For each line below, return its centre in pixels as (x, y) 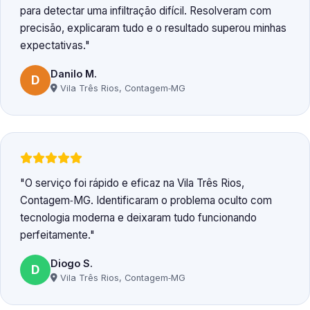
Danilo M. (74, 73)
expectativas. (53, 46)
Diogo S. (72, 263)
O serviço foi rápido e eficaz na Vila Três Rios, (135, 183)
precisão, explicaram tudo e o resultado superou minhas (153, 28)
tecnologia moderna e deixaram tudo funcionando (138, 218)
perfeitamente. (55, 235)
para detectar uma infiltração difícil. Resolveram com (146, 11)
